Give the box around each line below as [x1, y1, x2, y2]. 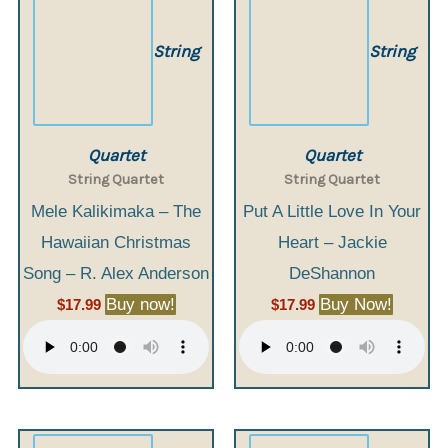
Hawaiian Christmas [41, 232, 191, 252]
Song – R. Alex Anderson [23, 263, 209, 283]
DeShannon [289, 263, 375, 283]
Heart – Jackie [277, 232, 387, 252]
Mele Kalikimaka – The [31, 201, 201, 221]
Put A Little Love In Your [243, 201, 421, 221]
